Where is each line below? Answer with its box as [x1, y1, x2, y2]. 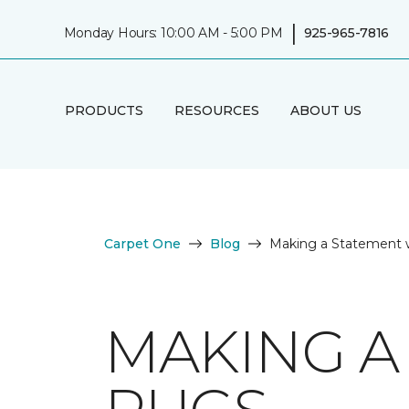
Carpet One [104, 236, 181, 252]
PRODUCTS [64, 101, 143, 119]
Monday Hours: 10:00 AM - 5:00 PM [63, 24, 283, 41]
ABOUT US [289, 101, 362, 119]
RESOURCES [173, 101, 259, 119]
